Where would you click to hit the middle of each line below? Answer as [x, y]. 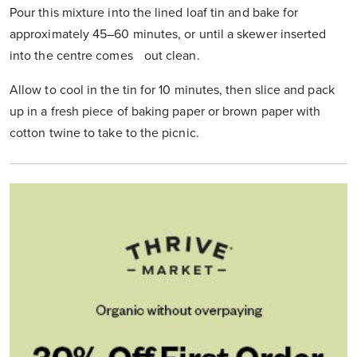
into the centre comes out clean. [105, 56]
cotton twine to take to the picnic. [104, 133]
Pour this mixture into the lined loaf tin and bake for [154, 13]
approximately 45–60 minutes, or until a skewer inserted [168, 35]
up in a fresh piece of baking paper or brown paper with [165, 112]
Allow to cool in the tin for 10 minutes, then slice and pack [172, 90]
